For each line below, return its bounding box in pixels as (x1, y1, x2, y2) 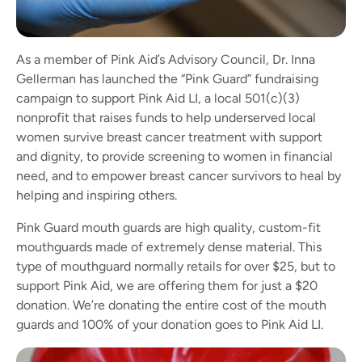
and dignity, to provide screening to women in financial (16, 149, 333, 164)
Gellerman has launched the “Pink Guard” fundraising (16, 71, 318, 86)
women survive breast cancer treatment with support (16, 129, 322, 145)
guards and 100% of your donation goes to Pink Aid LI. (16, 317, 323, 332)
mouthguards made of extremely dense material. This (16, 239, 322, 255)
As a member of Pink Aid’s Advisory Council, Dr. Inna (16, 52, 315, 67)
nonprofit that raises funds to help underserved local (16, 110, 316, 125)
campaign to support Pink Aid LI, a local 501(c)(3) (16, 90, 300, 106)
